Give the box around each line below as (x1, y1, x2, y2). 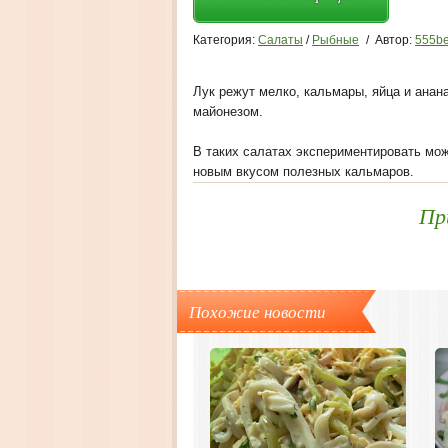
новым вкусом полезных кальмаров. (193, 164, 414, 179)
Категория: (193, 33, 258, 47)
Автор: (375, 33, 415, 47)
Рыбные (312, 33, 359, 47)
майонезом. (193, 104, 263, 119)
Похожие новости (189, 300, 326, 323)
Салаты (258, 33, 303, 47)
